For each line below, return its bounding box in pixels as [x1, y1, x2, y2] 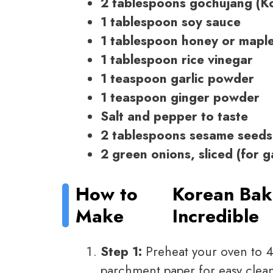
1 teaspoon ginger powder [101, 88, 260, 107]
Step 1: [101, 243, 142, 261]
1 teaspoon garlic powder [101, 69, 254, 88]
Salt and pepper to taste [101, 107, 248, 126]
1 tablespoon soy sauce [101, 13, 241, 32]
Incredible [172, 202, 260, 229]
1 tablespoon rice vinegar [101, 51, 253, 69]
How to [76, 180, 138, 207]
